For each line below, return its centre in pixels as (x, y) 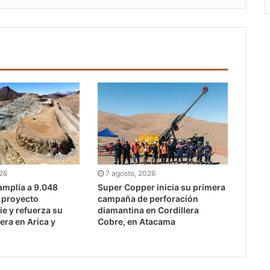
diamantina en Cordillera (148, 210)
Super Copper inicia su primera (161, 187)
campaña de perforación (148, 199)
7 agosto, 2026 (130, 174)
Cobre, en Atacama (136, 222)
